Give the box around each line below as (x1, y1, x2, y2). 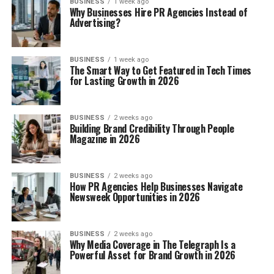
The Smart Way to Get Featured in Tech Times (69, 63, 251, 78)
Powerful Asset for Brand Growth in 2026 (69, 248, 236, 262)
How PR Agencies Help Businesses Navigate (69, 179, 243, 194)
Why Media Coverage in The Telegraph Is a (69, 237, 235, 252)
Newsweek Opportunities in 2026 (69, 190, 201, 204)
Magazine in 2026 (69, 131, 140, 146)
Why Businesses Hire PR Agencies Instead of (69, 5, 248, 20)
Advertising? (69, 15, 120, 30)
